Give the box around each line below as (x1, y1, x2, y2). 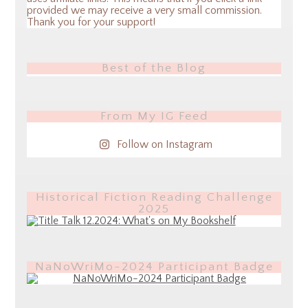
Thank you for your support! (26, 16, 155, 29)
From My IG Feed (100, 109, 208, 124)
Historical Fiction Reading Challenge (35, 190, 273, 205)
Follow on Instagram (116, 138, 212, 151)
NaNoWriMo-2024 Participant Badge (34, 260, 274, 274)
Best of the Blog (102, 61, 206, 76)
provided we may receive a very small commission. (26, 4, 262, 17)
